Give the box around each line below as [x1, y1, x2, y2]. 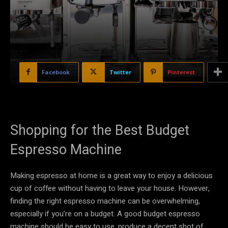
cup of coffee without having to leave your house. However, [10, 182, 210, 194]
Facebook [42, 68, 70, 76]
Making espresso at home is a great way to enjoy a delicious [10, 169, 213, 181]
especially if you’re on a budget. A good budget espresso [10, 208, 200, 219]
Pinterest [167, 68, 195, 76]
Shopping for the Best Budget [10, 122, 189, 138]
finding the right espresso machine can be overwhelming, [10, 195, 200, 207]
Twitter [109, 68, 131, 76]
